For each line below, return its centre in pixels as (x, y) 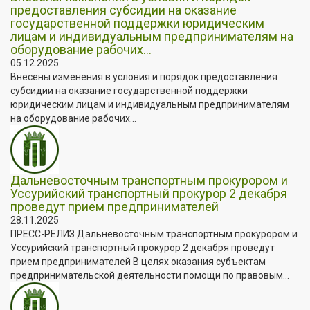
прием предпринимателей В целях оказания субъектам (138, 261)
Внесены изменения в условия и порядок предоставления (144, 76)
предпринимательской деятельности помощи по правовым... (150, 275)
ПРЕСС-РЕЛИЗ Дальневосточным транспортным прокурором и (154, 234)
